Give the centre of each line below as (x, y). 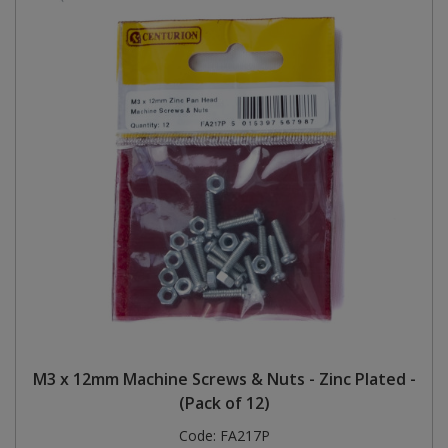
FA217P (244, 435)
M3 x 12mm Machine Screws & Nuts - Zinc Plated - (224, 378)
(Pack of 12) (224, 402)
